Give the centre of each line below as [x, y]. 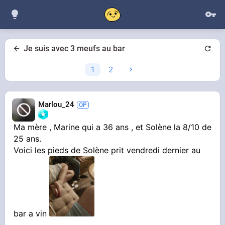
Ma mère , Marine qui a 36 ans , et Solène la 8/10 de [113, 127]
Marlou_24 [57, 105]
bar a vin [32, 214]
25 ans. [28, 139]
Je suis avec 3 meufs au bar [74, 48]
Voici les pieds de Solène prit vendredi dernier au [107, 150]
